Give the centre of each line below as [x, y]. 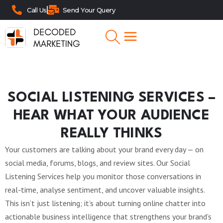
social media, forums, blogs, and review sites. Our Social [98, 163]
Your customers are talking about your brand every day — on [104, 149]
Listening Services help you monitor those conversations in [103, 176]
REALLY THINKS [111, 134]
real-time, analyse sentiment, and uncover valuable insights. [105, 190]
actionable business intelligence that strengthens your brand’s [108, 217]
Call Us [37, 10]
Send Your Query [89, 10]
